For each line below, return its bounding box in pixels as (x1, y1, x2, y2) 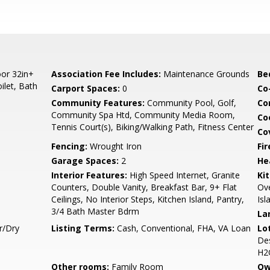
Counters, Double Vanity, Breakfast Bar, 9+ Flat (51, 181, 237, 193)
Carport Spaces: (51, 83, 121, 94)
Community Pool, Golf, (145, 97, 237, 108)
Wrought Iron (87, 140, 142, 152)
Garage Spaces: (51, 155, 119, 166)
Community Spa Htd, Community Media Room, (51, 109, 236, 121)
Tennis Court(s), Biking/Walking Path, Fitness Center (51, 121, 254, 133)
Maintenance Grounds (161, 68, 250, 80)
